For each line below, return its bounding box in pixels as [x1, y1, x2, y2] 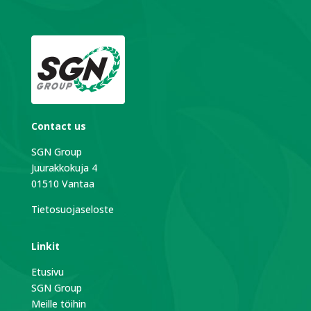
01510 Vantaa [31, 177, 94, 191]
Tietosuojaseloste [31, 203, 114, 217]
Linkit [31, 239, 60, 253]
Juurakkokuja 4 [31, 161, 97, 175]
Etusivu [31, 265, 64, 279]
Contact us [31, 119, 86, 133]
